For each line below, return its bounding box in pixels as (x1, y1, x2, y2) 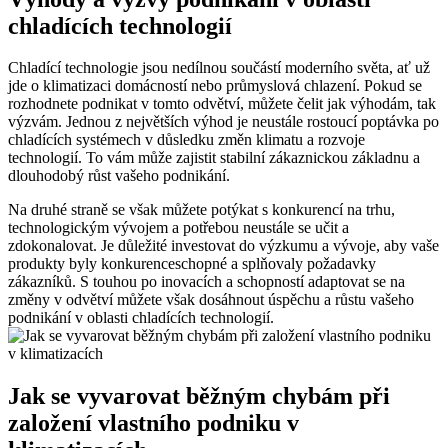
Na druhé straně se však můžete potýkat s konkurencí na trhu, (8, 201, 395, 219)
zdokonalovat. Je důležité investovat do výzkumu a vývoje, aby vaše (8, 237, 439, 255)
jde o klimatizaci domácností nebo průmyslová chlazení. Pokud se (8, 77, 422, 95)
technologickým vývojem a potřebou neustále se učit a (8, 219, 349, 237)
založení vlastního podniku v (8, 410, 299, 437)
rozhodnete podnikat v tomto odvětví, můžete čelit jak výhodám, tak (8, 95, 436, 113)
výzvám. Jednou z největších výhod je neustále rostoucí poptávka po (8, 113, 439, 131)
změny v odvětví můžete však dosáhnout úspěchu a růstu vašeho (8, 291, 414, 309)
